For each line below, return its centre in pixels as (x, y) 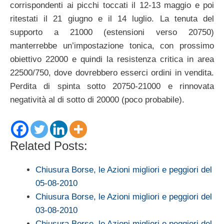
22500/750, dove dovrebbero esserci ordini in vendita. (112, 73)
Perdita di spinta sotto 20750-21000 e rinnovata (112, 86)
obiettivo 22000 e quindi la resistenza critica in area (112, 59)
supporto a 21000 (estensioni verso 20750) (112, 32)
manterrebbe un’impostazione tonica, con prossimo (112, 46)
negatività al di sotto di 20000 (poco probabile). (97, 100)
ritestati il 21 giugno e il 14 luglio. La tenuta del (112, 19)
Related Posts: (49, 145)
